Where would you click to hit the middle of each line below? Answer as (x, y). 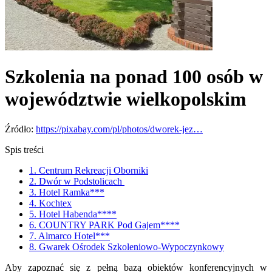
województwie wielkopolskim (126, 99)
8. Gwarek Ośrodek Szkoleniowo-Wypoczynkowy (127, 246)
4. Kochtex (50, 203)
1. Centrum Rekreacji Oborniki (89, 170)
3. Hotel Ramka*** (67, 192)
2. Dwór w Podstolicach (77, 181)
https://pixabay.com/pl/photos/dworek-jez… (119, 129)
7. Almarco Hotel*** (70, 236)
